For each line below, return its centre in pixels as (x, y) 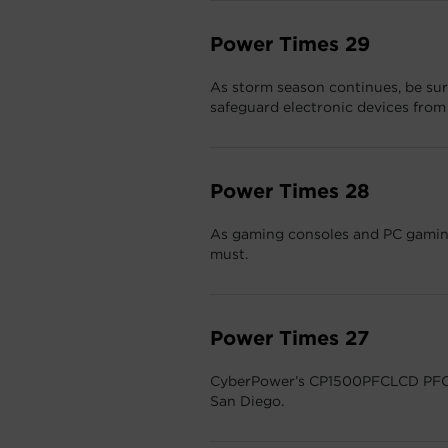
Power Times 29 (290, 44)
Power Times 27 (289, 338)
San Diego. (247, 401)
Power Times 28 (290, 191)
